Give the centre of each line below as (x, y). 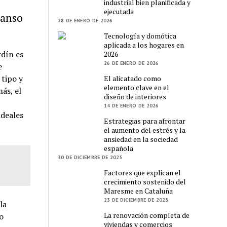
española (119, 148)
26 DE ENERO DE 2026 (131, 63)
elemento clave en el (137, 87)
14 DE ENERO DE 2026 (131, 105)
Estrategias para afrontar (145, 121)
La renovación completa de (147, 215)
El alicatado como (133, 78)
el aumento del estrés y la (145, 130)
